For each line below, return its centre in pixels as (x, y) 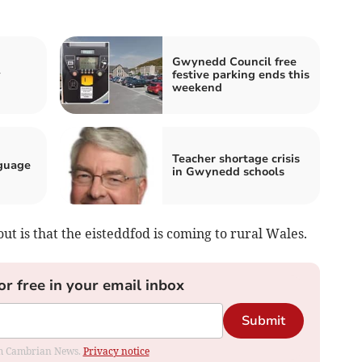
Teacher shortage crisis (236, 159)
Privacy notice (116, 351)
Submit (263, 321)
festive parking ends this (241, 75)
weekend (197, 88)
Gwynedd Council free (234, 62)
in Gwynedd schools (228, 172)
